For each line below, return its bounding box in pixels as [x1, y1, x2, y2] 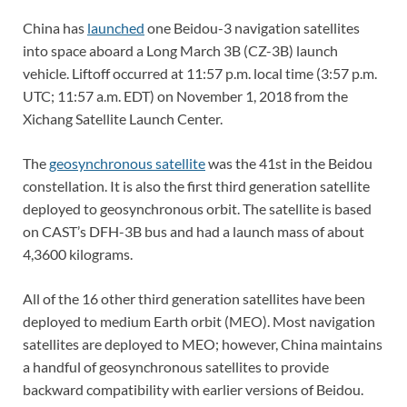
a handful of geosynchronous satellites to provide [23, 357, 329, 375]
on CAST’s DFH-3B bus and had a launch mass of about [23, 222, 364, 240]
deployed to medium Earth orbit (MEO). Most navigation [23, 312, 375, 330]
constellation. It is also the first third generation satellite [23, 176, 370, 194]
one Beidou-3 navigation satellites [144, 18, 360, 36]
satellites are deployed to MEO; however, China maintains [23, 334, 382, 352]
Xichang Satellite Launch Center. [23, 109, 223, 127]
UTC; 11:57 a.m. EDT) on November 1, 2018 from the [23, 86, 348, 104]
